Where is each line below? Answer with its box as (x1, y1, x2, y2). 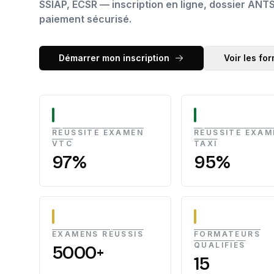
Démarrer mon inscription (59, 53, 169, 63)
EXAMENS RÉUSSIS (52, 229, 144, 239)
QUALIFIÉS (194, 240, 246, 250)
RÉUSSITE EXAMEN (52, 128, 144, 137)
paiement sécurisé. (39, 13, 131, 25)
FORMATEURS (194, 229, 261, 239)
